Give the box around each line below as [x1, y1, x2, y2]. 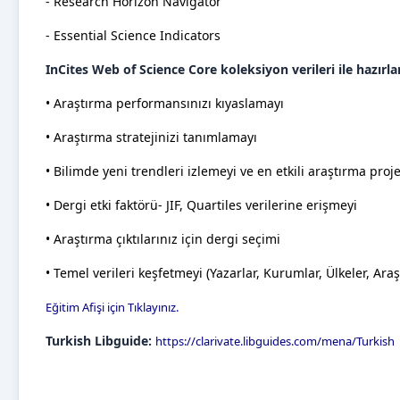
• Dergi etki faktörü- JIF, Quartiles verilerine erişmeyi [46, 196, 357, 213]
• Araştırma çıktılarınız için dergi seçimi [46, 230, 280, 247]
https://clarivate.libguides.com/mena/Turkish [155, 333, 395, 349]
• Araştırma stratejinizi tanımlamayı [46, 129, 257, 146]
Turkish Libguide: [46, 332, 152, 349]
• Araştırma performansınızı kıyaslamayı [46, 95, 284, 112]
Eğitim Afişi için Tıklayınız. [46, 299, 179, 315]
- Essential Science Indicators [46, 27, 221, 44]
